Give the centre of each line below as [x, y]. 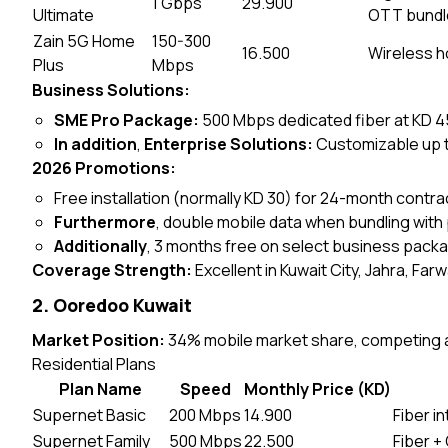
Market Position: [98, 340]
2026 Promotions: [104, 168]
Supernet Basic [89, 415]
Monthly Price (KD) [317, 389]
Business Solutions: [111, 90]
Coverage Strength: [112, 270]
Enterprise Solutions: [229, 144]
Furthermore [105, 222]
